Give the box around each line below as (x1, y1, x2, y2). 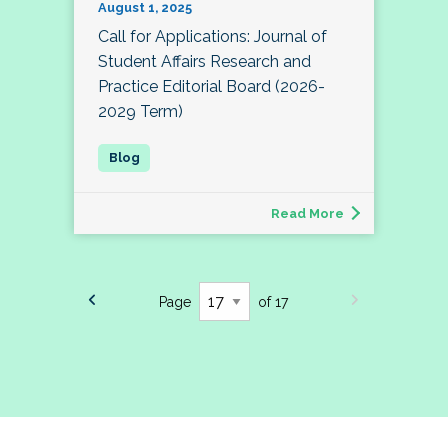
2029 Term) (98, 101, 183, 121)
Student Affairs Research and (98, 51, 311, 71)
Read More (271, 205, 344, 221)
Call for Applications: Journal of (98, 26, 327, 46)
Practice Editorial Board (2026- (98, 76, 325, 96)
